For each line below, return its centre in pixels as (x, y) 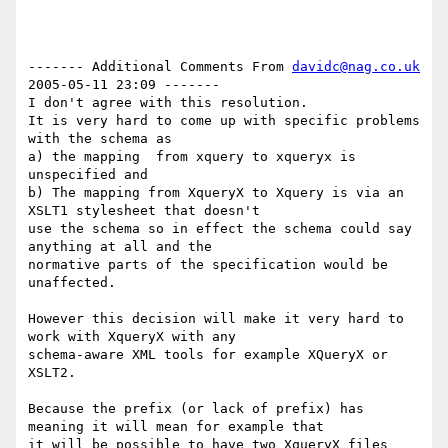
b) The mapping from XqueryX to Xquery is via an (216, 193)
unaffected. (72, 283)
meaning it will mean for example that (176, 427)
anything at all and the (120, 247)
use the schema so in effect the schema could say (220, 229)
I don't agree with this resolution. (168, 103)
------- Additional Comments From (160, 67)
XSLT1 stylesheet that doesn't (144, 211)
